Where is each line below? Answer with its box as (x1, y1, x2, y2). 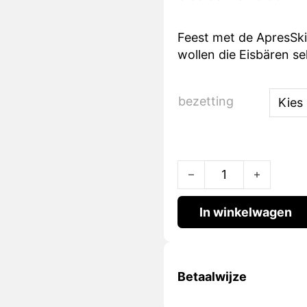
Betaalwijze (177, 269, 247, 284)
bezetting (177, 93, 234, 108)
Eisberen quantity (176, 161, 278, 176)
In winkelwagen (199, 204, 293, 219)
